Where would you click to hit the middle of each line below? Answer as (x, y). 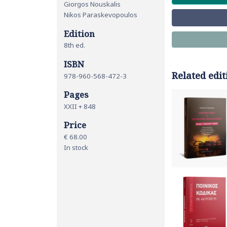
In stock (76, 147)
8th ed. (74, 45)
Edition (79, 33)
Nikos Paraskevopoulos (101, 14)
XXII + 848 (80, 106)
